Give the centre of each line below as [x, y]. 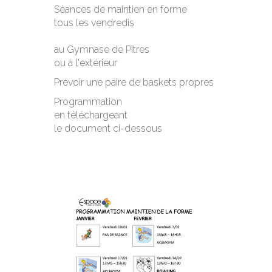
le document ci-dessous [108, 129]
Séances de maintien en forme [121, 10]
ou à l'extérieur [86, 63]
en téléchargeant [91, 115]
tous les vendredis [94, 23]
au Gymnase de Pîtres [102, 50]
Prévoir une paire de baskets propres [134, 83]
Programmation [88, 102]
